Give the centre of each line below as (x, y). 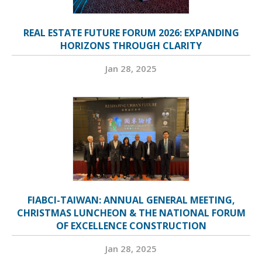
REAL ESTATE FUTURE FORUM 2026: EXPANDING (131, 33)
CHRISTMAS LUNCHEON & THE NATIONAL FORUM (131, 213)
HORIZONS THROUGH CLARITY (131, 46)
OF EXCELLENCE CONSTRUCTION (131, 226)
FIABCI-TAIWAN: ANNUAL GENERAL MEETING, (131, 200)
